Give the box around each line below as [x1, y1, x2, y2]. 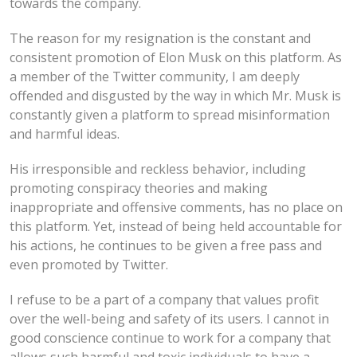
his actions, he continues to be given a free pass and [10, 236, 322, 254]
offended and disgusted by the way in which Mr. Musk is [10, 86, 341, 104]
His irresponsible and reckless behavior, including [10, 159, 306, 178]
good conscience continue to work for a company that [10, 328, 331, 347]
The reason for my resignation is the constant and [10, 29, 311, 47]
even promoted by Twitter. [10, 255, 168, 273]
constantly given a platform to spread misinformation [10, 105, 330, 124]
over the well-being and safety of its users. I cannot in [10, 309, 329, 328]
